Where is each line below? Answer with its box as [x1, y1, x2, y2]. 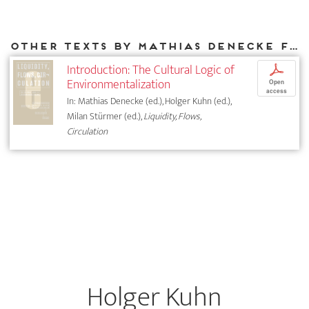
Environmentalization [67, 74, 171, 96]
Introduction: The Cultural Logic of [67, 59, 235, 81]
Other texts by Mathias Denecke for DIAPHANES [288, 39, 298, 52]
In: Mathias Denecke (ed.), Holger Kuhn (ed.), [67, 93, 232, 110]
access [266, 87, 287, 96]
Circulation [67, 123, 108, 140]
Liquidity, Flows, [143, 108, 201, 125]
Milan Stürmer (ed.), [67, 108, 144, 125]
